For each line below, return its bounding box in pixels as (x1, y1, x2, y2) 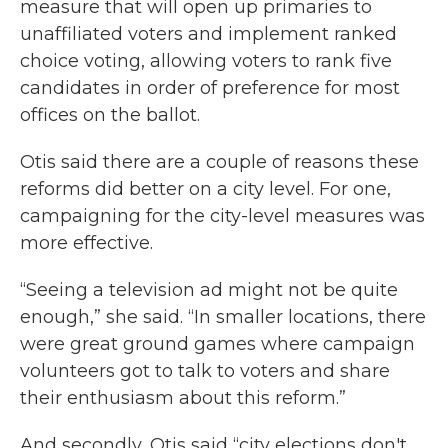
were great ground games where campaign (20, 333, 415, 355)
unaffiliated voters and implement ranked (20, 23, 397, 45)
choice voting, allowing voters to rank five (20, 50, 392, 72)
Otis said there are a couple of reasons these (20, 151, 419, 173)
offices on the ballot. (20, 104, 200, 126)
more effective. (20, 232, 153, 254)
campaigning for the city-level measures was (20, 205, 425, 227)
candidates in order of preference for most (20, 77, 400, 99)
